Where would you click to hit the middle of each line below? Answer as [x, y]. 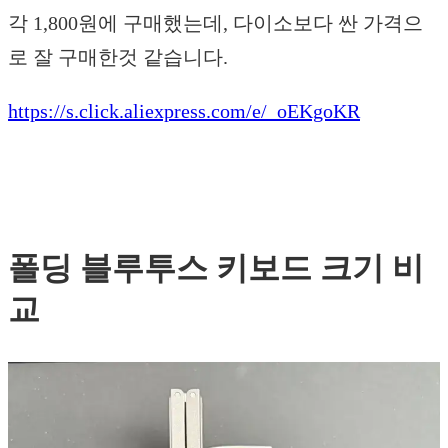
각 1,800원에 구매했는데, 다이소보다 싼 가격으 [215, 22]
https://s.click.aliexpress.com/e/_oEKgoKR [184, 110]
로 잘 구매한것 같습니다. [118, 56]
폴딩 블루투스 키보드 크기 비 [216, 267]
